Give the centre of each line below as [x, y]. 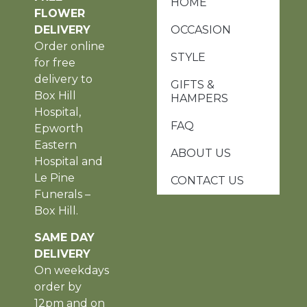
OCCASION [201, 30]
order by [58, 286]
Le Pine [54, 178]
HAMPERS [200, 99]
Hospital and [69, 162]
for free [55, 63]
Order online [70, 47]
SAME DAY [64, 237]
